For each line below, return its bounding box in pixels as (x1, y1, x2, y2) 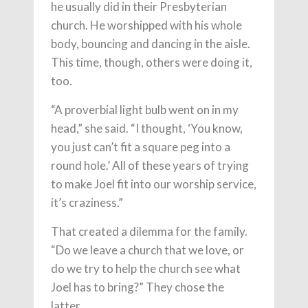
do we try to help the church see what (51, 261, 241, 276)
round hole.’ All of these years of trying (51, 158, 249, 173)
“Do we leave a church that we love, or (51, 243, 244, 257)
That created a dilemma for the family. (51, 224, 247, 239)
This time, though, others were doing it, (51, 55, 252, 69)
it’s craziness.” (51, 195, 123, 210)
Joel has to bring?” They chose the (51, 280, 224, 294)
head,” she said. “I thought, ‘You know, (51, 121, 243, 135)
